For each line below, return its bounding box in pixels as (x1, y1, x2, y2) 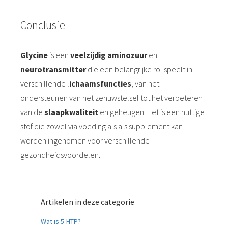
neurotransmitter (20, 64, 86, 74)
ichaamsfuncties (69, 78, 131, 89)
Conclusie (20, 18, 65, 32)
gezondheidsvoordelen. (20, 150, 100, 160)
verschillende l (20, 78, 69, 89)
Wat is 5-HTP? (41, 217, 81, 226)
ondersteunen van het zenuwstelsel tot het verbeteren (20, 93, 203, 103)
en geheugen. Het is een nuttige (100, 107, 205, 117)
